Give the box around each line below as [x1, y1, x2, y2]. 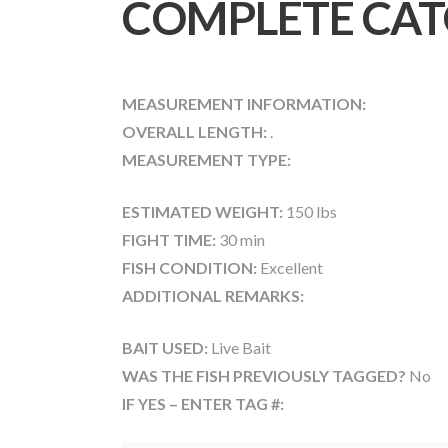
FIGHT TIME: [122, 230, 216, 250]
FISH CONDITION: [122, 258, 257, 278]
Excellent [257, 258, 323, 278]
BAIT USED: [122, 338, 208, 358]
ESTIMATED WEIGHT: [122, 202, 283, 222]
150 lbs [283, 202, 337, 222]
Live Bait [208, 338, 271, 358]
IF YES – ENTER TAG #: [122, 394, 284, 414]
